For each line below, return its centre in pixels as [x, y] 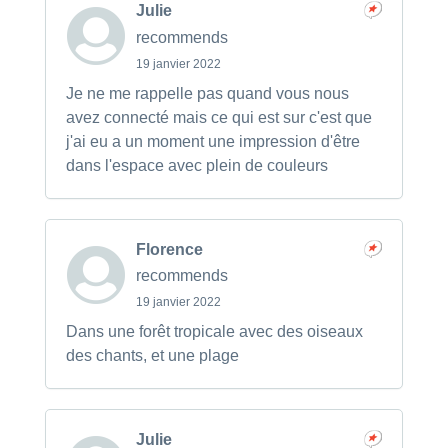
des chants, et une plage [152, 356]
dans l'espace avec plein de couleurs [196, 165]
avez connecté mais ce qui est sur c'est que [218, 117]
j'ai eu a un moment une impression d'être [212, 141]
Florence [169, 249]
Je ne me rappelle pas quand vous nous [207, 93]
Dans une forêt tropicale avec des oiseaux [214, 332]
